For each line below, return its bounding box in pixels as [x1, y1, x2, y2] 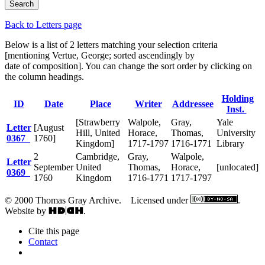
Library [216, 138, 244, 148]
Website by [5, 205, 49, 216]
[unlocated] [216, 161, 258, 172]
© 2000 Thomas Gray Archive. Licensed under [5, 195, 190, 205]
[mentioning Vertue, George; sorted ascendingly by [5, 50, 195, 60]
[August [34, 122, 64, 132]
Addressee [172, 98, 214, 109]
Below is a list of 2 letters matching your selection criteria [5, 39, 218, 50]
